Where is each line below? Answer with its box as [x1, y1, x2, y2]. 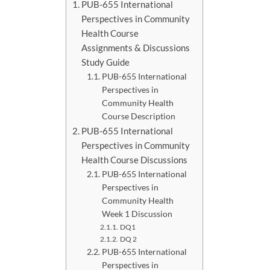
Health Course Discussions [81, 154, 188, 166]
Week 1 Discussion [101, 209, 172, 219]
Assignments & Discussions [81, 42, 190, 54]
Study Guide [81, 57, 130, 68]
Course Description [101, 111, 175, 122]
